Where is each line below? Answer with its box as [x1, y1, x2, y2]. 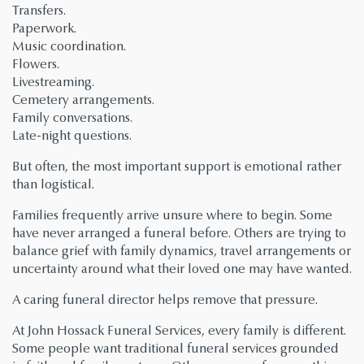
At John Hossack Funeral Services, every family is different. [12, 323, 346, 339]
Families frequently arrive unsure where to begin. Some [12, 207, 332, 223]
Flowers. [12, 56, 59, 72]
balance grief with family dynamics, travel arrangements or [12, 243, 351, 259]
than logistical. [12, 176, 94, 193]
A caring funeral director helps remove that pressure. [12, 292, 318, 308]
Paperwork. [12, 20, 76, 37]
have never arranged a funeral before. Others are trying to [12, 225, 346, 241]
